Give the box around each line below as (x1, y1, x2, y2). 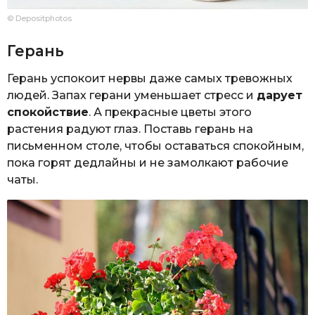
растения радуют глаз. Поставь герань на (7, 122, 253, 136)
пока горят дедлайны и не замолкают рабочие (7, 155, 288, 169)
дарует (257, 88, 302, 102)
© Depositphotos (7, 13, 72, 24)
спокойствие (7, 105, 89, 119)
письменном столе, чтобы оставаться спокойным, (7, 139, 304, 153)
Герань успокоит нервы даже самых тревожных (7, 71, 292, 85)
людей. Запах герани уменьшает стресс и (7, 88, 257, 102)
